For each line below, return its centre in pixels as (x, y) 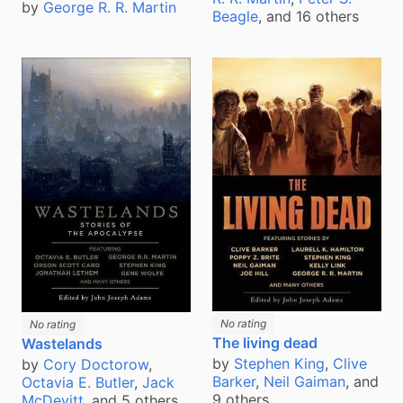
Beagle (235, 17)
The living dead (265, 342)
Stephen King (279, 363)
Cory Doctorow (96, 364)
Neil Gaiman (304, 381)
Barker (234, 381)
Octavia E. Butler (78, 382)
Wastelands (62, 343)
